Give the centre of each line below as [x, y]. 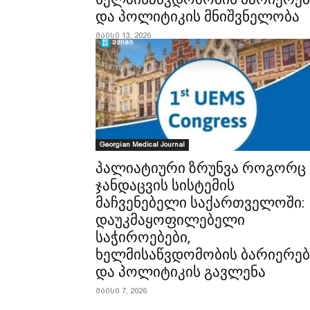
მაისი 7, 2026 [121, 291]
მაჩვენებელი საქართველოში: [200, 202]
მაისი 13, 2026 [123, 35]
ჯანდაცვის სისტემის [165, 185]
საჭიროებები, [143, 237]
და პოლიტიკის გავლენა [181, 272]
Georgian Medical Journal [142, 144]
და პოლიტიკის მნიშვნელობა [198, 16]
